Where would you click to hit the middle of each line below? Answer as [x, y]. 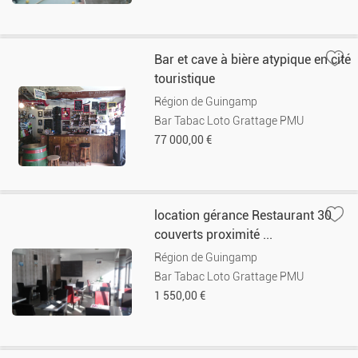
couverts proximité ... [214, 235]
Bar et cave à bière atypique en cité [253, 60]
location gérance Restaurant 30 [243, 215]
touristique [185, 79]
